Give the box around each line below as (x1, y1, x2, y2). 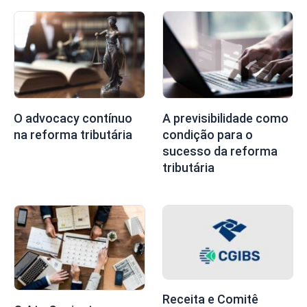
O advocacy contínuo (14, 110, 132, 125)
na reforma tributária (14, 127, 132, 142)
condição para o (162, 127, 253, 142)
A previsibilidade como (162, 110, 288, 125)
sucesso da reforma (162, 143, 278, 158)
